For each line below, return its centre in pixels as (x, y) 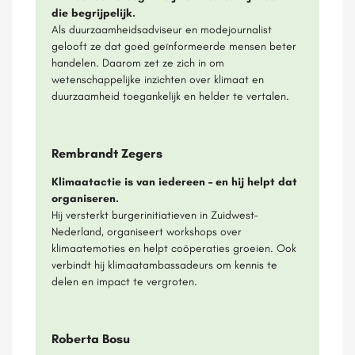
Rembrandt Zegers (107, 153)
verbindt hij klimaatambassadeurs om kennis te (164, 264)
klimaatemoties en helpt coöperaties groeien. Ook (174, 248)
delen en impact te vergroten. (124, 281)
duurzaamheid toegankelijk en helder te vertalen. (170, 95)
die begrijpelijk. (94, 12)
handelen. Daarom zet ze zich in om (138, 62)
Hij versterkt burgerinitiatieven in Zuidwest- (155, 214)
